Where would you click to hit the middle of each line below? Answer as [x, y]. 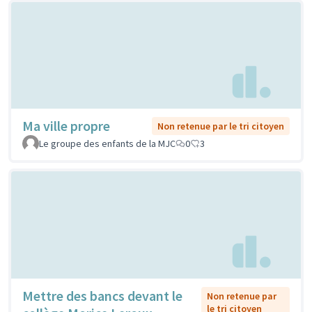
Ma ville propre [66, 126]
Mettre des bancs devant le [102, 295]
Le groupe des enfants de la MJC [107, 144]
